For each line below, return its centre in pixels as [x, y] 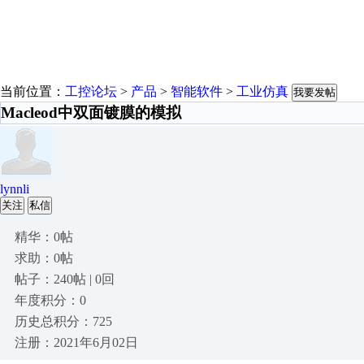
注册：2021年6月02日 [76, 342]
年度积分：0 [50, 300]
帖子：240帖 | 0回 [65, 279]
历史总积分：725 [63, 321]
